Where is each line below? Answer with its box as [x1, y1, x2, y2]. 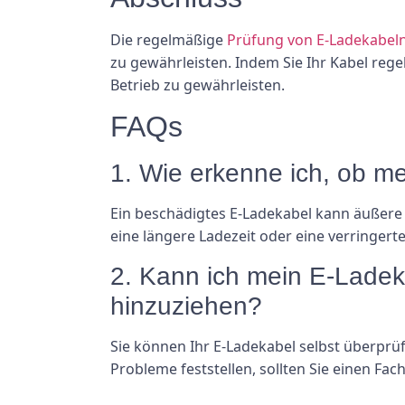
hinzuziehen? [110, 291, 262, 320]
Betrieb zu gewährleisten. [110, 75, 285, 96]
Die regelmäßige [110, 30, 227, 51]
